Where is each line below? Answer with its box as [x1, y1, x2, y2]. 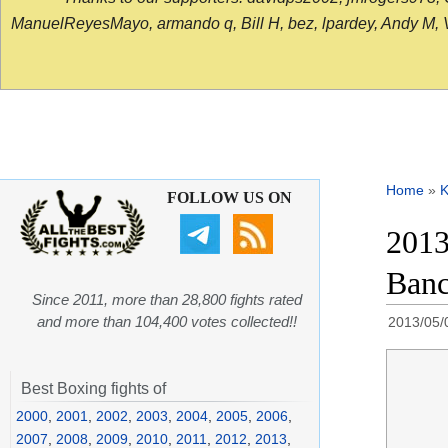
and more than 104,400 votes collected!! [37, 313, 297, 331]
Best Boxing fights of [21, 380, 166, 398]
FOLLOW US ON [166, 189, 292, 207]
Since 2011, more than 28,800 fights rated [32, 291, 302, 309]
